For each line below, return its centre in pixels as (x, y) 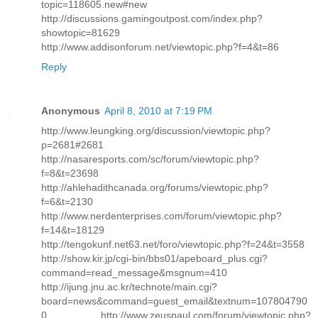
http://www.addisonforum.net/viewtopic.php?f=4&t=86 (160, 47)
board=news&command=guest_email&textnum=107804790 (174, 301)
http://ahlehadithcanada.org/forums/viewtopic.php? (155, 188)
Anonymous (71, 111)
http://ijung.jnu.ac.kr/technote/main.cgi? (129, 287)
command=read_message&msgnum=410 (134, 273)
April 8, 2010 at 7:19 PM (158, 111)
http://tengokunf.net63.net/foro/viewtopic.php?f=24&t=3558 (173, 245)
